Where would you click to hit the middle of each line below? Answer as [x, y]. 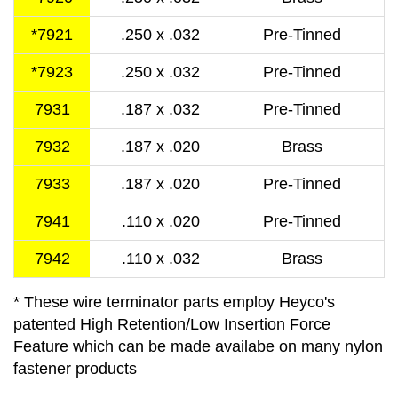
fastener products [75, 369]
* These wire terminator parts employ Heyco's [174, 302]
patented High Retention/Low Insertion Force [172, 324]
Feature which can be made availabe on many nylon [198, 346]
